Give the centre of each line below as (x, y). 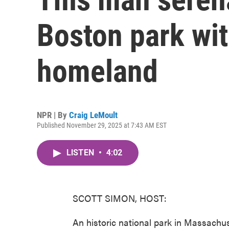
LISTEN (81, 153)
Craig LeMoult (93, 115)
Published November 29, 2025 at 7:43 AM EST (102, 125)
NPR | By (53, 115)
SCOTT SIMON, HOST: (120, 198)
